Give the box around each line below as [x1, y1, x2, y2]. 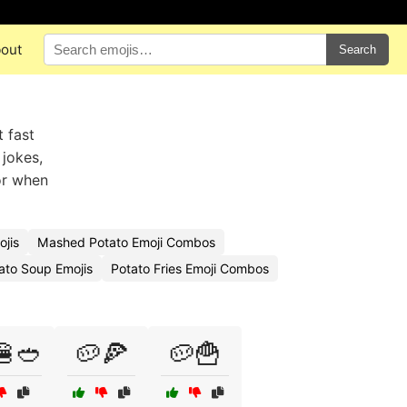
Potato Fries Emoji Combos [111, 261, 269, 276]
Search [339, 43, 376, 56]
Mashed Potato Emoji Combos [37, 234, 215, 250]
